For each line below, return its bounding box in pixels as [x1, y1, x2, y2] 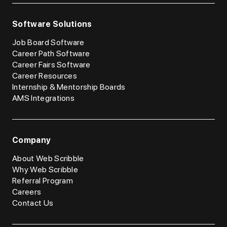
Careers [12, 187, 42, 197]
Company [12, 135, 51, 145]
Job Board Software [12, 37, 85, 47]
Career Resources [12, 71, 78, 81]
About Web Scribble [12, 154, 84, 163]
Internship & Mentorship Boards [12, 82, 126, 92]
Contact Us [12, 198, 54, 208]
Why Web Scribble [12, 165, 79, 174]
